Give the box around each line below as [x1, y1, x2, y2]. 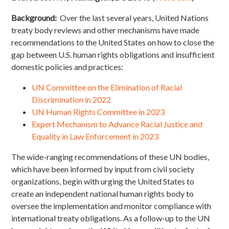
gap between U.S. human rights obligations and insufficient [11, 50, 215, 60]
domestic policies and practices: [11, 62, 124, 72]
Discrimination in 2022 [32, 95, 111, 105]
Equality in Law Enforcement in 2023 [32, 131, 159, 142]
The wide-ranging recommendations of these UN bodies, [11, 152, 210, 162]
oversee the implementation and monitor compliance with [11, 201, 212, 211]
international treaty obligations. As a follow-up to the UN [11, 213, 211, 223]
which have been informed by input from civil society [11, 164, 195, 174]
